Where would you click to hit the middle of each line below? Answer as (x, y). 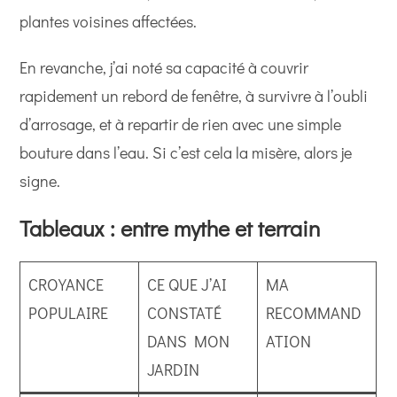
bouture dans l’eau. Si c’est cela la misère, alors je (186, 152)
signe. (40, 181)
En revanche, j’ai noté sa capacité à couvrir (164, 67)
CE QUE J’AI (187, 284)
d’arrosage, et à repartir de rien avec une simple (181, 124)
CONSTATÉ (185, 313)
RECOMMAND (314, 313)
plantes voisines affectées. (109, 21)
